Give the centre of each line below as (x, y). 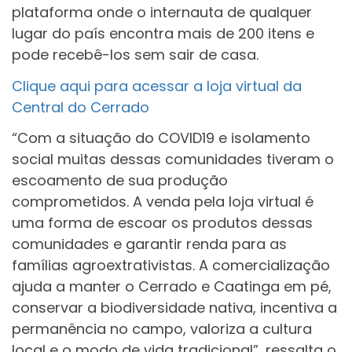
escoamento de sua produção (120, 181)
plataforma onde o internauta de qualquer (162, 13)
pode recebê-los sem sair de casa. (135, 55)
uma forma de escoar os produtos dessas (162, 223)
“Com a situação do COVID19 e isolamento (161, 138)
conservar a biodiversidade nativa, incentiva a (174, 308)
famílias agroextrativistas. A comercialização (171, 266)
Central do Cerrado (81, 107)
